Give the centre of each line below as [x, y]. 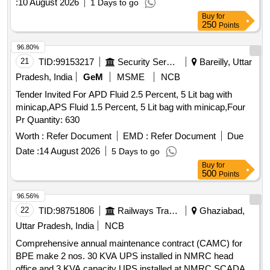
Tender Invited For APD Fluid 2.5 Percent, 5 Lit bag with [124, 95]
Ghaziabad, [221, 211]
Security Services [171, 62]
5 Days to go [136, 152]
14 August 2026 [70, 151]
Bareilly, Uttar [224, 62]
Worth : [30, 136]
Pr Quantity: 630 [53, 120]
